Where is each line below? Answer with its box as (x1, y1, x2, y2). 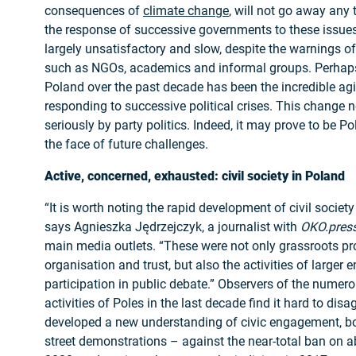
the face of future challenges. (44, 136, 208, 152)
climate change (143, 2, 229, 18)
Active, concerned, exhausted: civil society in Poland (44, 168, 345, 184)
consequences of (44, 2, 143, 18)
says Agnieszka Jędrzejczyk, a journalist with (44, 219, 300, 234)
